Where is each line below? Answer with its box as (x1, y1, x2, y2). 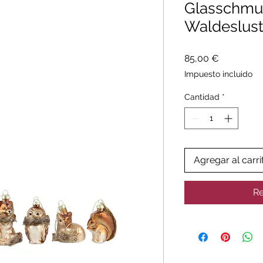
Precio (218, 52, 246, 64)
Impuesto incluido (184, 69, 252, 79)
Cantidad (184, 92, 220, 102)
